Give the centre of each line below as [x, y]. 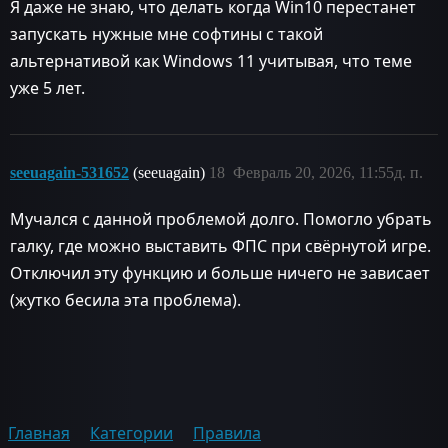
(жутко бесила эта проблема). [125, 299]
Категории [131, 432]
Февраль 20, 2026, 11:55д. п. [328, 172]
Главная [39, 432]
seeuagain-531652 [69, 172]
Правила [227, 432]
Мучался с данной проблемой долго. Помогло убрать [221, 218]
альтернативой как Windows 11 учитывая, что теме [211, 60]
